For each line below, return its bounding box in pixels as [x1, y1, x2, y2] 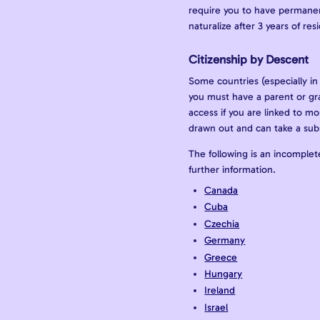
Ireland [204, 284, 236, 297]
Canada [204, 184, 239, 197]
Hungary [204, 268, 243, 280]
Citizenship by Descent [189, 52, 309, 67]
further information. [189, 164, 276, 176]
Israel [204, 301, 229, 314]
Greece [204, 251, 238, 264]
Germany [204, 234, 246, 247]
